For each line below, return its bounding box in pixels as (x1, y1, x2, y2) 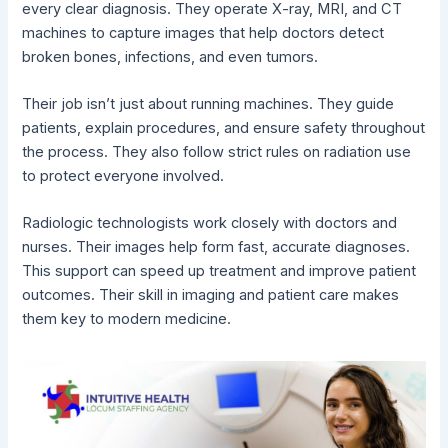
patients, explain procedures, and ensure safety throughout (22, 119, 426, 138)
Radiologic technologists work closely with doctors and (22, 214, 398, 233)
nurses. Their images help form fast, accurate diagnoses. (22, 238, 411, 257)
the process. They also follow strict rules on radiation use (22, 143, 412, 162)
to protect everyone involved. (22, 167, 225, 186)
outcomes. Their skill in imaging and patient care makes (22, 286, 400, 305)
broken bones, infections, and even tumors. (22, 47, 319, 66)
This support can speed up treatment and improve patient (22, 262, 417, 281)
